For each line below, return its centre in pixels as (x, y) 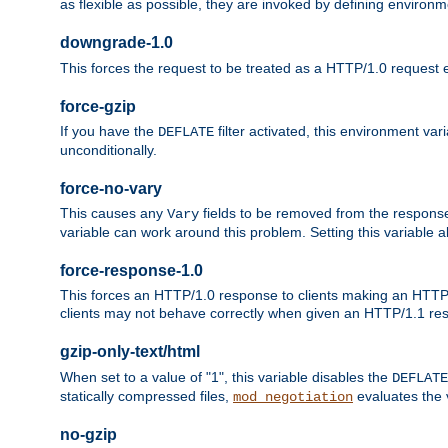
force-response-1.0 (131, 271)
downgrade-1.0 (116, 43)
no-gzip (88, 435)
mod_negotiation (293, 396)
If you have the (109, 131)
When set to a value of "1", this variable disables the (226, 376)
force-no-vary (111, 188)
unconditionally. (108, 150)
